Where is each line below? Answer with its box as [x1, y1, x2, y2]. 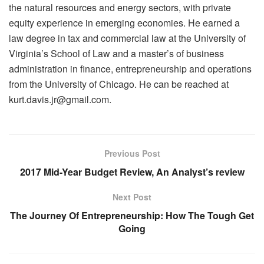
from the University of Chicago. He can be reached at [9, 77, 229, 91]
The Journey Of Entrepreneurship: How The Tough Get [10, 208, 254, 222]
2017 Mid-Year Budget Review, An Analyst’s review [19, 164, 245, 179]
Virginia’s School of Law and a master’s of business [9, 46, 224, 60]
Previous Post [104, 147, 160, 159]
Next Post [113, 190, 151, 203]
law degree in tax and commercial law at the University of [9, 31, 246, 45]
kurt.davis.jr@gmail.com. [9, 92, 111, 106]
